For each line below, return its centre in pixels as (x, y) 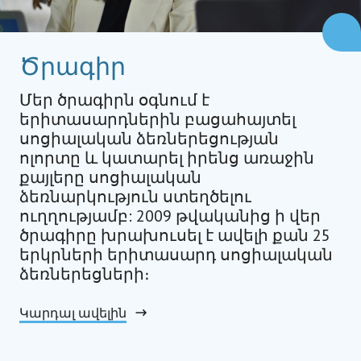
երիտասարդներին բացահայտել (158, 119)
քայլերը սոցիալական (110, 177)
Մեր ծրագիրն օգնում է (114, 100)
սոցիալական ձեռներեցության (149, 139)
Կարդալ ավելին (73, 313)
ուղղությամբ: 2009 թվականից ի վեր (170, 216)
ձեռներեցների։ (85, 274)
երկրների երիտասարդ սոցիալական (176, 255)
